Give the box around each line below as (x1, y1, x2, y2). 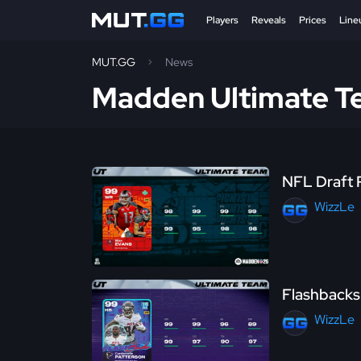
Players (206, 14, 239, 27)
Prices (299, 14, 326, 27)
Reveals (251, 14, 286, 27)
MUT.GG (92, 55, 135, 69)
